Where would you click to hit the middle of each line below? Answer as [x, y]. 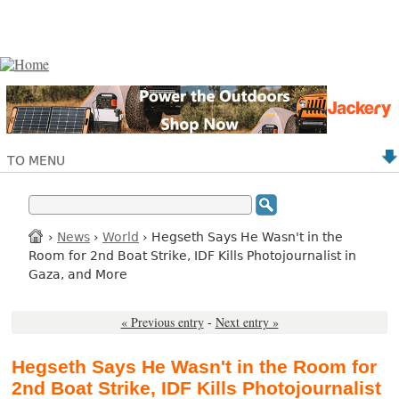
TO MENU [36, 160]
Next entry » [247, 322]
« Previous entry [162, 322]
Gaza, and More [78, 274]
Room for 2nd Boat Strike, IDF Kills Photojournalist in [192, 255]
